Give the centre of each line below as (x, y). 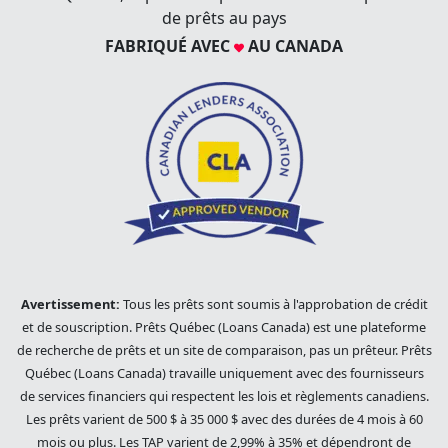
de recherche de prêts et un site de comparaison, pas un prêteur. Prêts (224, 350)
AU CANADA (293, 46)
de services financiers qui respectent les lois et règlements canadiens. (224, 396)
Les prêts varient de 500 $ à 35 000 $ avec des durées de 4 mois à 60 (224, 419)
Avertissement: (70, 304)
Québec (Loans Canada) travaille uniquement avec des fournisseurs (224, 373)
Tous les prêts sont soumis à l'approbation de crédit (273, 304)
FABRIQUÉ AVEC (169, 46)
